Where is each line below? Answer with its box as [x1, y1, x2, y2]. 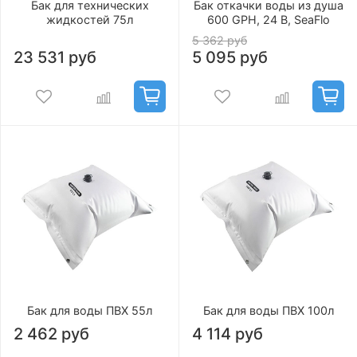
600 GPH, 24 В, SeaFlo [206, 13, 330, 27]
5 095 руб [192, 48, 268, 68]
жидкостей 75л [46, 13, 133, 27]
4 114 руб [192, 324, 263, 344]
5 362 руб [192, 33, 247, 48]
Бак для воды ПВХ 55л [27, 304, 152, 318]
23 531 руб [14, 48, 96, 68]
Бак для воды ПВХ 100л [202, 304, 334, 318]
